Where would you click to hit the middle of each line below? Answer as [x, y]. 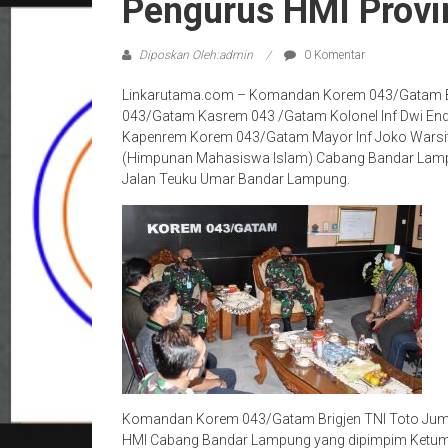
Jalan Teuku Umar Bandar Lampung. [236, 179]
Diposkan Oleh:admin [196, 55]
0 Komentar [333, 55]
